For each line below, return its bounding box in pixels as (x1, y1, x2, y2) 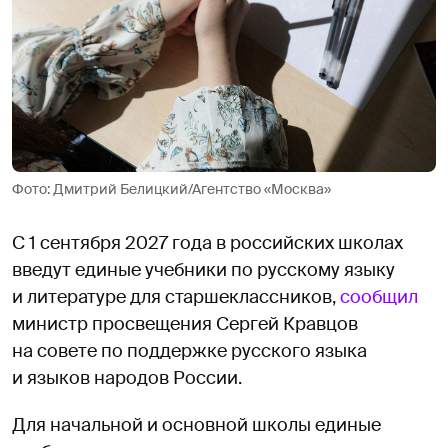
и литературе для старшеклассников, (12, 284, 340, 309)
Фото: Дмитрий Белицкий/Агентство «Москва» (12, 179, 331, 198)
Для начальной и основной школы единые (12, 412, 381, 437)
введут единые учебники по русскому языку (12, 257, 395, 282)
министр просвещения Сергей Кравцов (12, 311, 358, 336)
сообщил (340, 284, 418, 309)
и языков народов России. (12, 365, 242, 390)
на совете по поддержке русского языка (12, 338, 367, 363)
